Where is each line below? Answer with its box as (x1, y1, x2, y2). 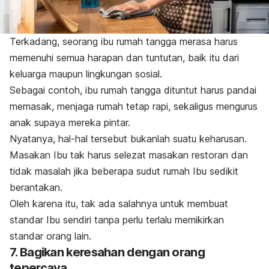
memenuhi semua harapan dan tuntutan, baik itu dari (10, 51, 239, 64)
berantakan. (10, 181, 62, 193)
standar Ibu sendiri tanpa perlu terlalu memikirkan (10, 213, 224, 226)
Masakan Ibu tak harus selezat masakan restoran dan (10, 148, 248, 161)
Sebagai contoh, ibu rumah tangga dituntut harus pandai (10, 83, 256, 96)
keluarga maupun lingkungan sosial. (10, 67, 162, 80)
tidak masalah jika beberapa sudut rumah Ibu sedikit (10, 165, 238, 177)
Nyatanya (10, 132, 53, 145)
